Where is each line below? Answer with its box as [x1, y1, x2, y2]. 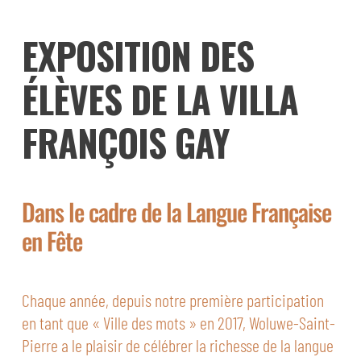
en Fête [21, 222, 82, 259]
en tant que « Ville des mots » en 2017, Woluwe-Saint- [21, 311, 335, 333]
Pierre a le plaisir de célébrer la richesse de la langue [21, 334, 334, 355]
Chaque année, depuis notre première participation [21, 288, 324, 310]
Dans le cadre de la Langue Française [21, 193, 331, 230]
